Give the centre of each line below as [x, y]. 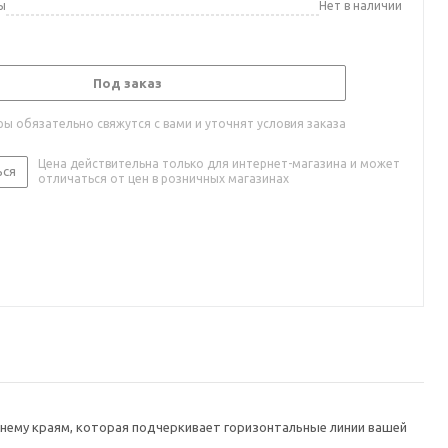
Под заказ [127, 83]
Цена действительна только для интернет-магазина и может [219, 163]
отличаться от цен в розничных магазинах [163, 178]
